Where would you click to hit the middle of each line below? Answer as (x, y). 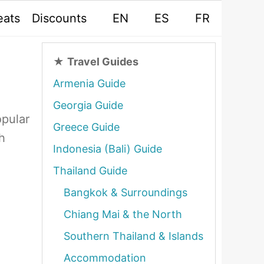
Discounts (59, 18)
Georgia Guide (88, 105)
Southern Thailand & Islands (133, 236)
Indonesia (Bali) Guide (108, 149)
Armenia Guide (89, 83)
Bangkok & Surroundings (126, 192)
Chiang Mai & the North (123, 214)
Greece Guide (86, 127)
